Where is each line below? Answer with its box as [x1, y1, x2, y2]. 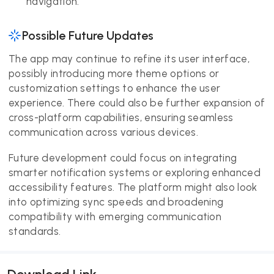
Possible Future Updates [22, 28, 154, 43]
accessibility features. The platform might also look [9, 181, 257, 193]
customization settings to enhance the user [9, 82, 221, 94]
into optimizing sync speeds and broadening [9, 196, 224, 208]
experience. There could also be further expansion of [9, 97, 265, 109]
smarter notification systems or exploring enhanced [9, 166, 261, 179]
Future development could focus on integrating [9, 152, 237, 164]
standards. [9, 225, 61, 237]
